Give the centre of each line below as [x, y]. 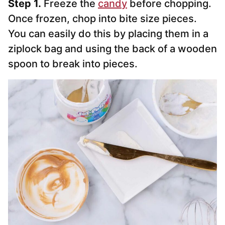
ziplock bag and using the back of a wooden [113, 49]
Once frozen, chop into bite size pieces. [104, 19]
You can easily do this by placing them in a [108, 34]
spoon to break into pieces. [73, 64]
